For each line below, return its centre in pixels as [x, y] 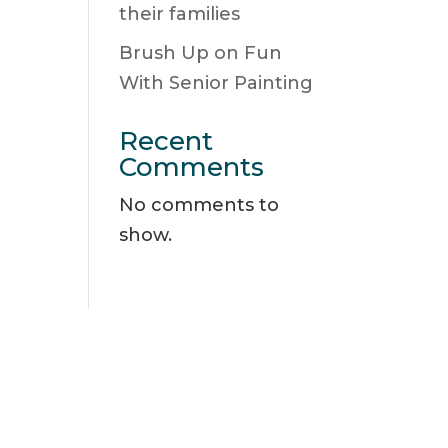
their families [180, 14]
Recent [166, 141]
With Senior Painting [216, 83]
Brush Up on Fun [201, 53]
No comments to [199, 205]
